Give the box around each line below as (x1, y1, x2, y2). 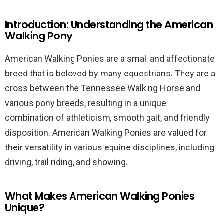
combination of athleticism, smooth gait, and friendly (5, 112, 210, 123)
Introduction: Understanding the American (5, 17, 213, 32)
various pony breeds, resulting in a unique (5, 98, 166, 108)
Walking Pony (5, 29, 73, 43)
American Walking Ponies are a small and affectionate (5, 53, 215, 64)
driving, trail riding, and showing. (5, 157, 128, 167)
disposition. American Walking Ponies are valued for (5, 127, 207, 138)
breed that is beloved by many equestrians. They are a (5, 68, 215, 78)
